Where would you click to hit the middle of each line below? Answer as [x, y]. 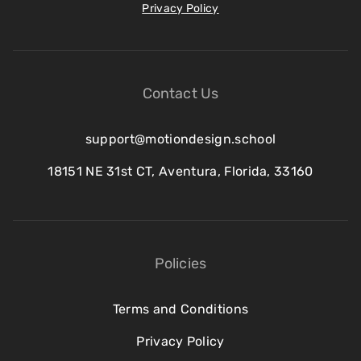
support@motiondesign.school [180, 139]
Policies [180, 263]
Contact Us [180, 93]
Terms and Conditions [180, 309]
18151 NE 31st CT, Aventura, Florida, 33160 [180, 171]
